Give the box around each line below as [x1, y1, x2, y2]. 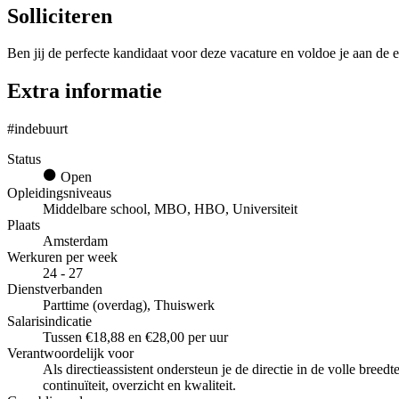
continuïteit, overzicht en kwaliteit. [43, 378, 236, 394]
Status [7, 151, 41, 167]
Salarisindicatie [7, 313, 92, 330]
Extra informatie [7, 79, 162, 103]
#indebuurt [7, 121, 68, 137]
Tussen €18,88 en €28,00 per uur [43, 330, 228, 346]
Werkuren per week [7, 249, 118, 265]
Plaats [7, 217, 40, 233]
